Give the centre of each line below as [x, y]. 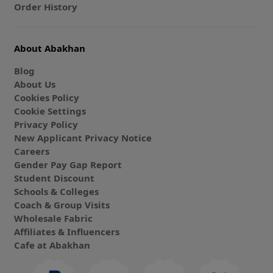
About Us [34, 84]
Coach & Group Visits [62, 204]
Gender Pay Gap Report [68, 164]
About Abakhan [49, 48]
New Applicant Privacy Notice [83, 137]
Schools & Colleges [56, 191]
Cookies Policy [46, 97]
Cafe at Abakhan [52, 245]
